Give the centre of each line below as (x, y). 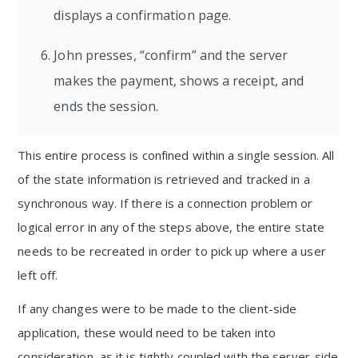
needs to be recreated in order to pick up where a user (172, 251)
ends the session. (106, 106)
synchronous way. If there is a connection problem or (165, 203)
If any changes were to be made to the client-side (157, 308)
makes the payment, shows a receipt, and (179, 81)
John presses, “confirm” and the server (171, 55)
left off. (38, 275)
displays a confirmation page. (143, 15)
